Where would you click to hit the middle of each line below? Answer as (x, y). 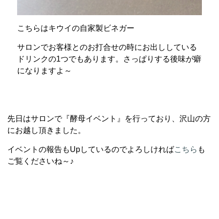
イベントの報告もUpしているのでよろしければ (91, 150)
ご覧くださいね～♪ (41, 161)
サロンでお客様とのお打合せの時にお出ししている (107, 47)
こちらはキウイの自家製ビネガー (76, 28)
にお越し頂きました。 (46, 131)
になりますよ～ (44, 71)
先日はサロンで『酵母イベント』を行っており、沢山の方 (109, 119)
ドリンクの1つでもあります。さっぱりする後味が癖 (109, 59)
